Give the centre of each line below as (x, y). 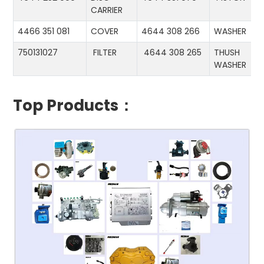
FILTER (104, 53)
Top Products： (74, 106)
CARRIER (108, 10)
